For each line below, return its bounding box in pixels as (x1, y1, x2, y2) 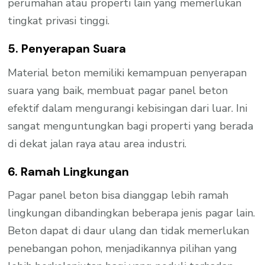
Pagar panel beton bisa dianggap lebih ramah (8, 188, 229, 203)
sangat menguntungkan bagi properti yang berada (8, 118, 254, 133)
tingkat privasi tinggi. (8, 14, 110, 28)
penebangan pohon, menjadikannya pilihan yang (8, 241, 238, 256)
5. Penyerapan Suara (8, 41, 127, 57)
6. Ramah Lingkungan (8, 163, 130, 179)
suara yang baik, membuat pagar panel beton (8, 83, 228, 98)
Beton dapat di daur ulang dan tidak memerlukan (8, 224, 250, 238)
